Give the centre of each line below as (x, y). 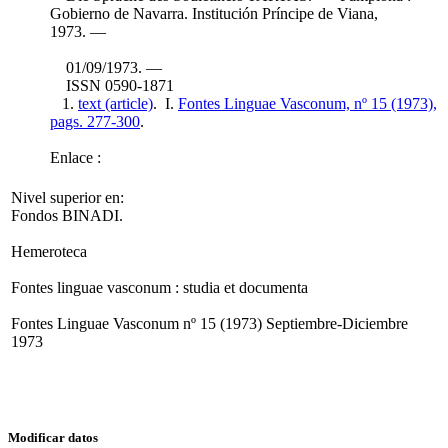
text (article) (115, 103)
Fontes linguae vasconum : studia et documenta (159, 287)
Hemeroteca (49, 251)
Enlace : (75, 157)
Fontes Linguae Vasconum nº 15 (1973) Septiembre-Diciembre (209, 323)
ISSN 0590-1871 (112, 85)
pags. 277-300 (95, 121)
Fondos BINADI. (67, 215)
